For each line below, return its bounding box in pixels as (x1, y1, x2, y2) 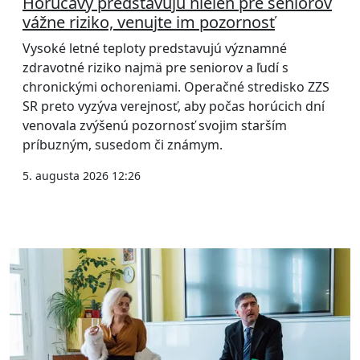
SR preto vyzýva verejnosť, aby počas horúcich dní (22, 96, 325, 115)
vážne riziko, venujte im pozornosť (22, 10, 275, 33)
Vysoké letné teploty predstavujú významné (22, 39, 287, 57)
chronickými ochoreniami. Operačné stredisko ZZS (22, 77, 329, 96)
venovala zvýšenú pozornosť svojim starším (22, 116, 287, 134)
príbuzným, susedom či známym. (22, 135, 223, 153)
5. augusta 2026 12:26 (22, 167, 141, 183)
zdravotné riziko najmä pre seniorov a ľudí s (22, 58, 288, 76)
